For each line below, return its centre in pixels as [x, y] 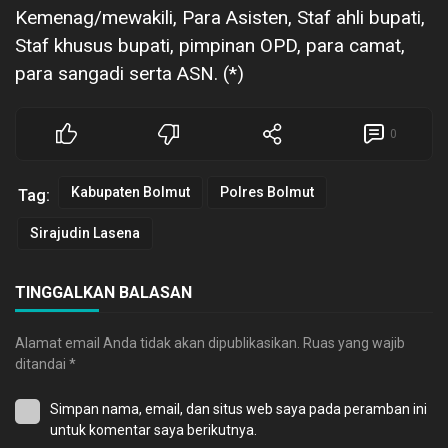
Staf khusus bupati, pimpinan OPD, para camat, [210, 45]
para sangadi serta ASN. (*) [129, 73]
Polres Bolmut [267, 191]
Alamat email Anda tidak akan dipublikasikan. [157, 342]
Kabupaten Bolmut [130, 191]
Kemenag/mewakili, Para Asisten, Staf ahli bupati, [220, 17]
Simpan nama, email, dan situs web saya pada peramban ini [238, 408]
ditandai [42, 363]
